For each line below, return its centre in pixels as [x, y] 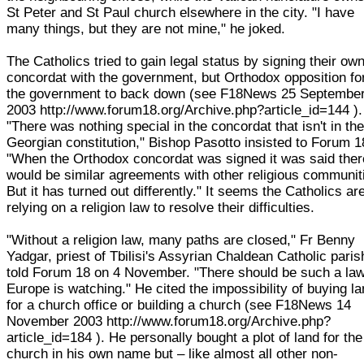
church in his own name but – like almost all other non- [173, 353]
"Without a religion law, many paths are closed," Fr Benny [181, 240]
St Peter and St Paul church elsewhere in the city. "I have [181, 12]
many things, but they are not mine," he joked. [146, 28]
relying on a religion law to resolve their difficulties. [161, 207]
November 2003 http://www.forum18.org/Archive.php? [169, 321]
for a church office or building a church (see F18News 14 [179, 305]
